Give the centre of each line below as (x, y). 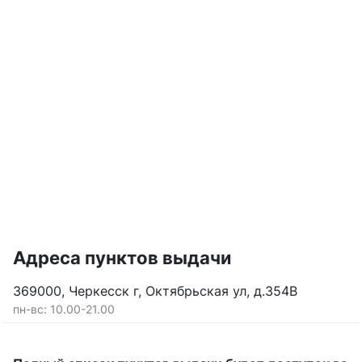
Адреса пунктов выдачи (122, 258)
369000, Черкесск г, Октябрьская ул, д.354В (155, 291)
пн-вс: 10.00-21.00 (64, 309)
